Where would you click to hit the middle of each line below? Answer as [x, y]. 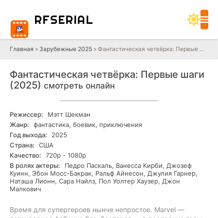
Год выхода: [28, 135]
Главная [22, 49]
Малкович [25, 189]
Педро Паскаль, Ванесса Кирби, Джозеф [127, 165]
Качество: [26, 155]
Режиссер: [27, 114]
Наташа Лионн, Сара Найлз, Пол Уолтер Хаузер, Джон [95, 181]
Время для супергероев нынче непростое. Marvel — [97, 209]
